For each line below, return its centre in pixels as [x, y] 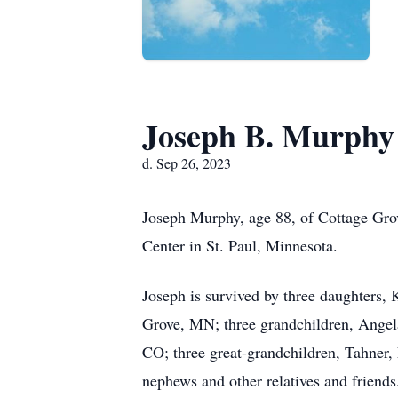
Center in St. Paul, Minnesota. [240, 245]
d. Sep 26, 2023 [187, 163]
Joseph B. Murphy [268, 135]
